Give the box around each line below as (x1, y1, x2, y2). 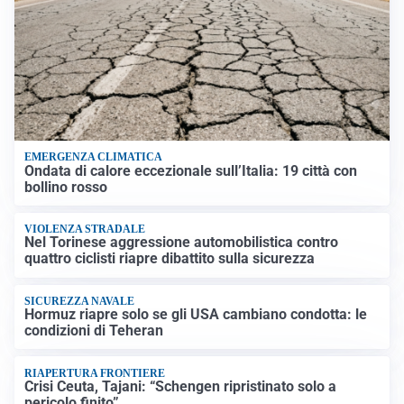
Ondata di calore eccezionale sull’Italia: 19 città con (24, 161, 358, 179)
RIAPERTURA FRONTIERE (24, 366, 166, 380)
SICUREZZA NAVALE (24, 294, 135, 308)
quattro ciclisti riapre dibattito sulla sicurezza (24, 250, 316, 268)
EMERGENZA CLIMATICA (24, 151, 163, 164)
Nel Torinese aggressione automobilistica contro (24, 234, 339, 252)
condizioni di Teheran (24, 322, 164, 340)
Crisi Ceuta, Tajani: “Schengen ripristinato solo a (24, 377, 337, 395)
